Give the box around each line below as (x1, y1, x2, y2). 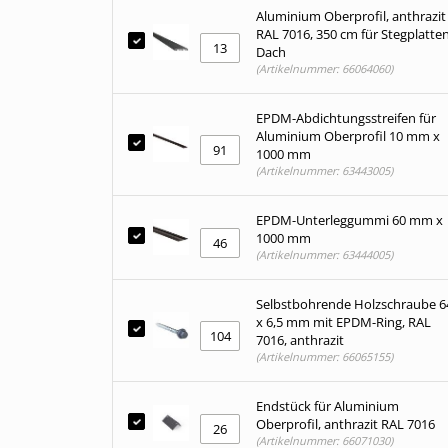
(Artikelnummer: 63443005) (256, 163, 393, 178)
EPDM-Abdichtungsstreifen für (256, 109, 436, 127)
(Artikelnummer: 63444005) (256, 247, 393, 262)
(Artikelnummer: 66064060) (256, 61, 393, 76)
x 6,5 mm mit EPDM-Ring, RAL (256, 313, 431, 331)
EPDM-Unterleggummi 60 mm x (256, 211, 443, 229)
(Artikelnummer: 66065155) (256, 349, 393, 364)
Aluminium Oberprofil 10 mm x (256, 127, 440, 145)
